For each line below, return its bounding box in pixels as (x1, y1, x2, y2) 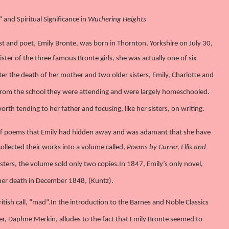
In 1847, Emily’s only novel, (119, 160, 203, 168)
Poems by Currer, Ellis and (127, 143, 206, 151)
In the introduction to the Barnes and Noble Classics (51, 199, 209, 207)
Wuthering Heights (88, 16, 146, 24)
